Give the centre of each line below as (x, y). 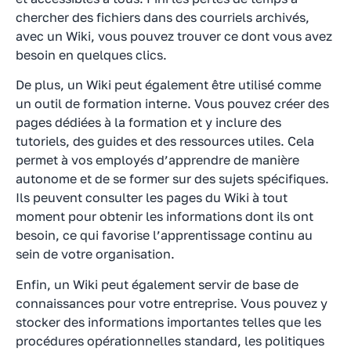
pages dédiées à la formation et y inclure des (148, 123)
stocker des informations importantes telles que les (168, 322)
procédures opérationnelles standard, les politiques (170, 340)
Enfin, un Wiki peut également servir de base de (157, 284)
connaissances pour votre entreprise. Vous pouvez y (172, 303)
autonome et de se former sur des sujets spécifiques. (172, 179)
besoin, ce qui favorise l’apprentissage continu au (164, 235)
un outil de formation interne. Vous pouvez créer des (172, 104)
